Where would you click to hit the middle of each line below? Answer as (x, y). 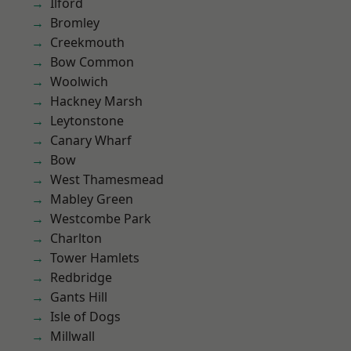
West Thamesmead (107, 179)
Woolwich (79, 81)
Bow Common (92, 62)
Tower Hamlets (95, 258)
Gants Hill (79, 297)
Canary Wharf (91, 140)
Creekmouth (87, 42)
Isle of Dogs (85, 317)
